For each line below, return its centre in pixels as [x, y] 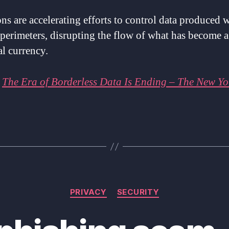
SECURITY [138, 192]
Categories [137, 188]
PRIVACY [88, 192]
